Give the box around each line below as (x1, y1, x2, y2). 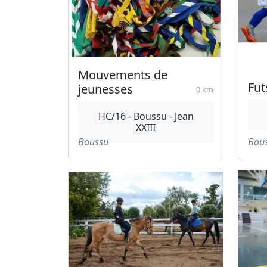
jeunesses (78, 80, 133, 97)
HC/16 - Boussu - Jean (98, 109, 194, 123)
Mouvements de (78, 66, 167, 83)
